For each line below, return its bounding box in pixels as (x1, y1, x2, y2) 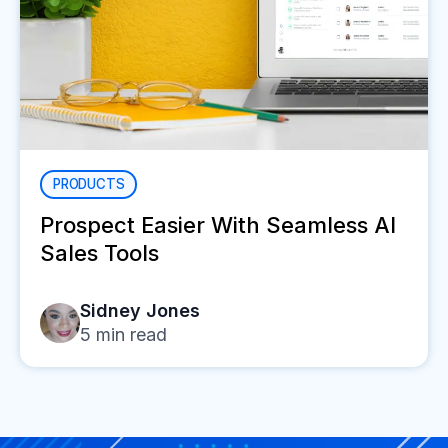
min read (91, 323, 167, 345)
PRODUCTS (52, 175, 125, 192)
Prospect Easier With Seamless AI (40, 211, 396, 238)
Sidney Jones (80, 299, 200, 321)
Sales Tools (40, 239, 159, 266)
